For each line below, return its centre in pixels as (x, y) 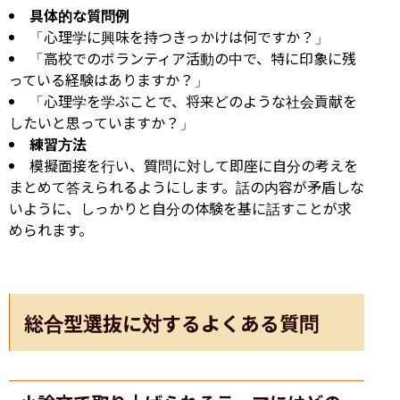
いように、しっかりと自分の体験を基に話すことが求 (180, 208)
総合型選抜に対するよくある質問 (171, 322)
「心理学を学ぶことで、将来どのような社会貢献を (193, 100)
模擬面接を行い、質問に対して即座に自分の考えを (194, 165)
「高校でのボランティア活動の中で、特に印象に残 (193, 58)
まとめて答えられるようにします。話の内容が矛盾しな (187, 186)
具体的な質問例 (79, 15)
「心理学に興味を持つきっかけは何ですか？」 (179, 36)
